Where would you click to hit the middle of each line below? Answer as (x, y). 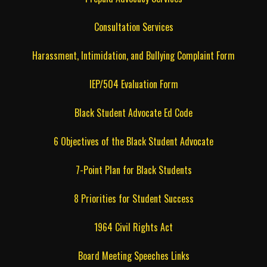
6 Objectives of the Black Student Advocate (133, 141)
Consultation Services (133, 27)
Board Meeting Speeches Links (133, 255)
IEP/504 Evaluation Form (133, 84)
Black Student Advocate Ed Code (133, 112)
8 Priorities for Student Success (133, 198)
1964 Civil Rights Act (133, 227)
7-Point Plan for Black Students (133, 170)
